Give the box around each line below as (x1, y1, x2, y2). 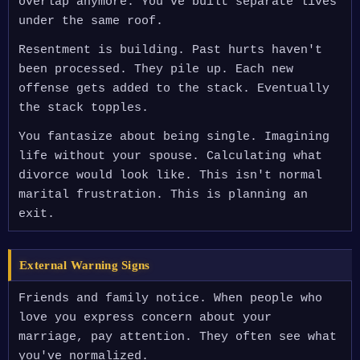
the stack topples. (18, 101, 149, 115)
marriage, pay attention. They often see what (18, 330, 337, 344)
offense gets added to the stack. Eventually (18, 82, 329, 96)
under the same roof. (18, 14, 163, 28)
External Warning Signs (19, 259, 150, 272)
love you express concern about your (18, 311, 272, 325)
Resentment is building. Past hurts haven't (18, 43, 322, 57)
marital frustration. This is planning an (18, 188, 308, 202)
